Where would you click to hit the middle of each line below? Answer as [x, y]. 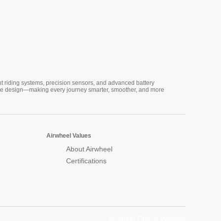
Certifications [86, 161]
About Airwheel [89, 149]
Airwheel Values [69, 135]
